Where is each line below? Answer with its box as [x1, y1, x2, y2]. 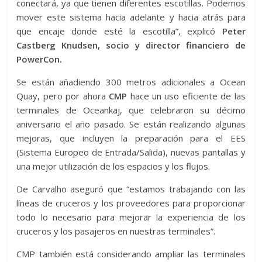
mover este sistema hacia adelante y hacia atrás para [16, 11, 246, 23]
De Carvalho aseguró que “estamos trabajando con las [16, 183, 246, 195]
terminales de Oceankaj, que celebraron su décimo [16, 104, 246, 116]
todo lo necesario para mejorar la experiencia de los [16, 211, 246, 223]
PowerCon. [16, 53, 63, 65]
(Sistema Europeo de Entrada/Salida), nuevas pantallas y [16, 146, 246, 158]
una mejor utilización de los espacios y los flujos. [16, 160, 211, 172]
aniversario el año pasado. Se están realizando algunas [16, 118, 246, 130]
